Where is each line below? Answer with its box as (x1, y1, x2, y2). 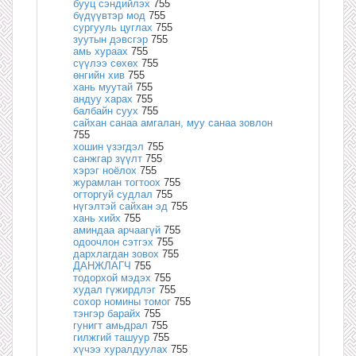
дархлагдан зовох (73, 247, 159, 260)
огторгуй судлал (73, 188, 153, 200)
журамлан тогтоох (73, 176, 161, 188)
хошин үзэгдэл (73, 140, 144, 153)
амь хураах (73, 44, 128, 57)
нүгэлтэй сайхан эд (73, 199, 168, 212)
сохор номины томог (73, 295, 171, 308)
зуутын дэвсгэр (73, 33, 148, 45)
